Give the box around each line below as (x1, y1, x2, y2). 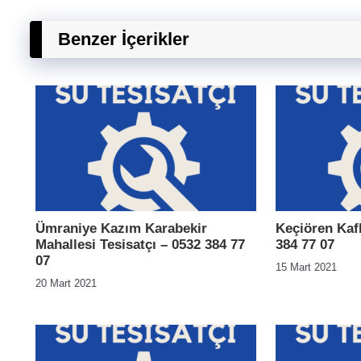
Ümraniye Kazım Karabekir (35, 221, 207, 236)
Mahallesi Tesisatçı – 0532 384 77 (35, 237, 245, 252)
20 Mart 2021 (35, 277, 97, 289)
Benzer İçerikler (58, 29, 189, 49)
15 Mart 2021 (276, 261, 337, 273)
